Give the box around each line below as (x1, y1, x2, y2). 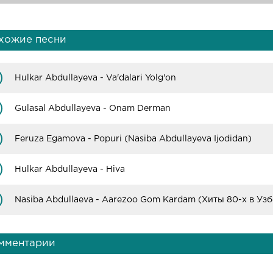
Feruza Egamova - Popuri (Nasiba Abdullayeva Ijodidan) (15, 135, 252, 143)
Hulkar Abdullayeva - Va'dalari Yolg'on (15, 74, 176, 82)
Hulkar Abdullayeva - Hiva (15, 165, 125, 173)
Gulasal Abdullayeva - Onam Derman (15, 104, 171, 112)
